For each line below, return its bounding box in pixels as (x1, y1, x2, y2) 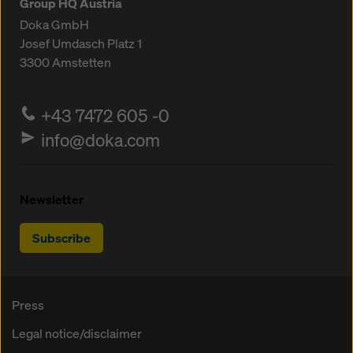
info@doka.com (41, 128, 161, 151)
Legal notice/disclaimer (12, 324, 142, 342)
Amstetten (52, 53, 111, 71)
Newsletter (20, 190, 84, 208)
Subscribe (32, 229, 91, 247)
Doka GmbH (20, 15, 89, 33)
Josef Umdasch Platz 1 (20, 34, 142, 52)
